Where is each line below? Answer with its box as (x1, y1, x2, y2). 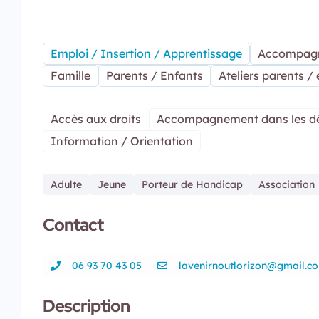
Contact (43, 213, 103, 236)
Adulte (51, 177, 82, 191)
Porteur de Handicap (142, 177, 243, 191)
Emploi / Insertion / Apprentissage (51, 46, 242, 61)
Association (258, 177, 315, 191)
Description (43, 294, 130, 317)
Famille (51, 68, 90, 83)
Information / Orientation (51, 133, 193, 148)
